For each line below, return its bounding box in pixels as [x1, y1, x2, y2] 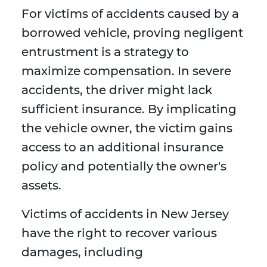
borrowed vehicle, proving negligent [21, 26, 243, 41]
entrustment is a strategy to [21, 45, 189, 60]
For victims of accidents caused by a [21, 7, 239, 21]
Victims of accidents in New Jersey [21, 207, 229, 222]
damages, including [21, 245, 143, 260]
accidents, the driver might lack [21, 83, 212, 98]
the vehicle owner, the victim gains [21, 121, 232, 136]
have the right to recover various [21, 226, 217, 241]
